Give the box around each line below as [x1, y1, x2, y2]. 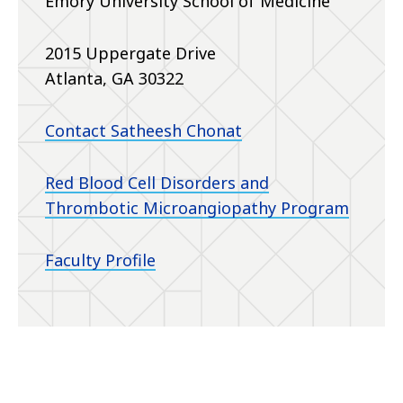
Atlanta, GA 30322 [45, 67, 184, 90]
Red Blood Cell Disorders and [45, 172, 269, 194]
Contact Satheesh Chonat [45, 120, 242, 142]
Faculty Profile [45, 249, 156, 272]
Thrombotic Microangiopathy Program [45, 197, 349, 219]
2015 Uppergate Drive [45, 42, 216, 65]
